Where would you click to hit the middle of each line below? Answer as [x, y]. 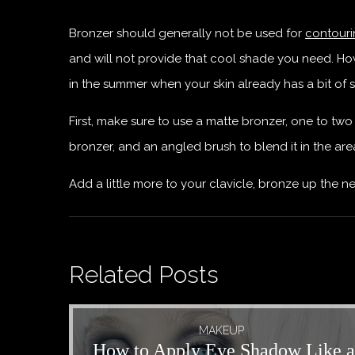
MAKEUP [221, 330]
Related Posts [144, 274]
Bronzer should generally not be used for [187, 33]
